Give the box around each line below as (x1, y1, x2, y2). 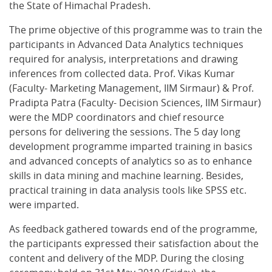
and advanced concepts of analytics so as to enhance (9, 154, 252, 168)
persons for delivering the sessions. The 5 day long (9, 125, 240, 138)
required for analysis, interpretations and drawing (9, 52, 238, 66)
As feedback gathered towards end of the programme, (9, 222, 257, 236)
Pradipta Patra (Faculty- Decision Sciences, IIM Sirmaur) (9, 96, 261, 109)
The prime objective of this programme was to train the (9, 23, 262, 36)
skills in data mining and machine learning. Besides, (9, 169, 243, 182)
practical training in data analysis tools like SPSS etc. (9, 183, 246, 197)
